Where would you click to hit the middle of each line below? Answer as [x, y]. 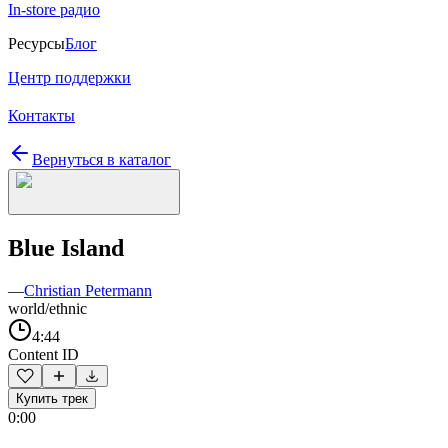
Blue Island [66, 247]
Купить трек [52, 398]
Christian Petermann [88, 290]
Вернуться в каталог [101, 159]
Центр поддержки [69, 77]
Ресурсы [36, 43]
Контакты [41, 115]
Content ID [43, 354]
